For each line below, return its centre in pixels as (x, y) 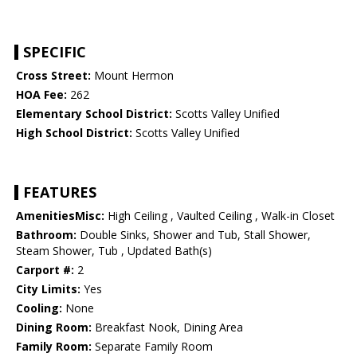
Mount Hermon (132, 76)
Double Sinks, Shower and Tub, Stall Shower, (194, 235)
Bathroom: (46, 235)
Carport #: (45, 270)
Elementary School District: (94, 114)
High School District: (74, 133)
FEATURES (60, 192)
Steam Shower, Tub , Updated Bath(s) (114, 251)
